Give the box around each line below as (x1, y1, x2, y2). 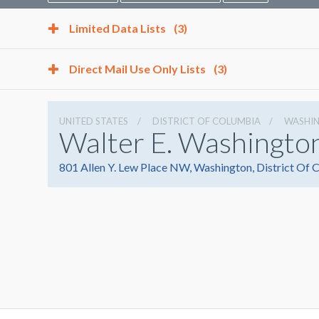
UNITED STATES (59, 115, 128, 127)
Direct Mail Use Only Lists (69, 62, 208, 76)
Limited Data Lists (69, 21, 168, 36)
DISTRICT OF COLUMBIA (152, 115, 261, 127)
